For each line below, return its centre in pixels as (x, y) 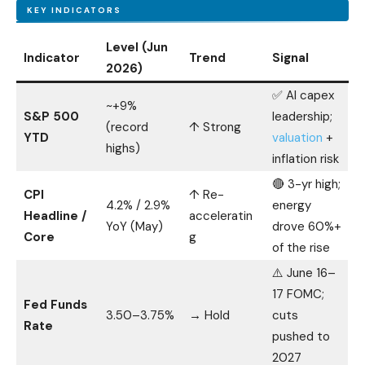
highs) (123, 148)
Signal (290, 58)
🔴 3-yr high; (306, 184)
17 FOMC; (298, 294)
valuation (297, 138)
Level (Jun (137, 47)
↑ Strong (215, 127)
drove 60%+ (307, 226)
